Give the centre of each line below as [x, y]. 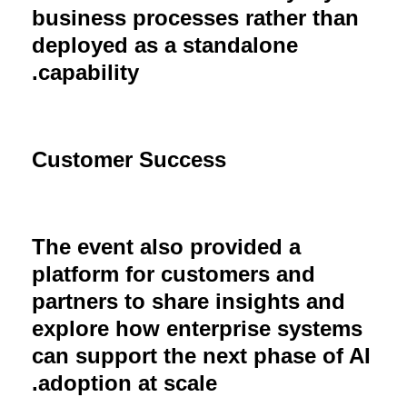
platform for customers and [174, 273]
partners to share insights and [189, 301]
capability [89, 72]
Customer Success [129, 159]
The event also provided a [166, 246]
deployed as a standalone [165, 45]
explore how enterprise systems [197, 328]
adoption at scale [128, 382]
